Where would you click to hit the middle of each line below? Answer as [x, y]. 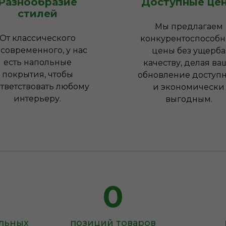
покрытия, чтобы [37, 74]
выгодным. [189, 99]
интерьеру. [37, 99]
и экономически [189, 87]
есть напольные [37, 62]
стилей [37, 14]
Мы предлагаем [189, 26]
